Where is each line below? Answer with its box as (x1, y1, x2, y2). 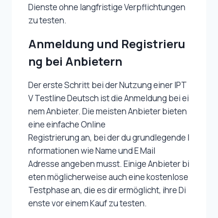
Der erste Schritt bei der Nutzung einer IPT (28, 79, 187, 91)
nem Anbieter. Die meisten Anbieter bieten (28, 106, 188, 117)
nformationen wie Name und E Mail (28, 145, 155, 157)
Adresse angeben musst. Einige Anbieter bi (28, 158, 189, 170)
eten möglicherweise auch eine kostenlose (28, 171, 190, 183)
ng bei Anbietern (28, 53, 122, 70)
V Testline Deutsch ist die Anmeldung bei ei (28, 92, 189, 104)
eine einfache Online (28, 119, 106, 130)
